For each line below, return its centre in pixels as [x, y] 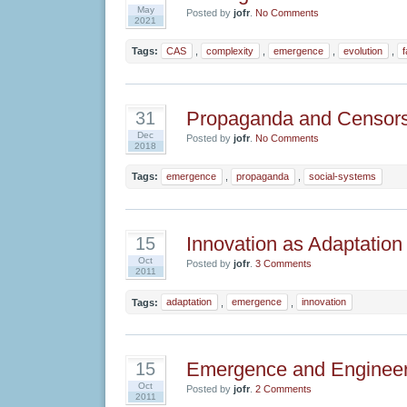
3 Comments [283, 264]
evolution [363, 51]
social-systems [342, 177]
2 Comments [283, 389]
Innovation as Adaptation [294, 244]
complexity [230, 51]
